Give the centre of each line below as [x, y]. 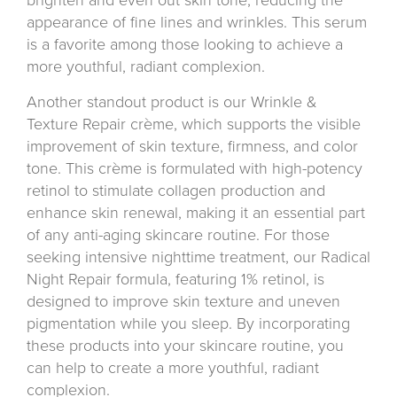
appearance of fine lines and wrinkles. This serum [197, 22]
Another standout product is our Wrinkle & [172, 101]
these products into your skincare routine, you [185, 345]
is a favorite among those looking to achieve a [185, 44]
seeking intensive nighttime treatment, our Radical [198, 257]
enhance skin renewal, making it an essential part [196, 212]
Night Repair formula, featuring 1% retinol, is [175, 279]
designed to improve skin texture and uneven [183, 301]
